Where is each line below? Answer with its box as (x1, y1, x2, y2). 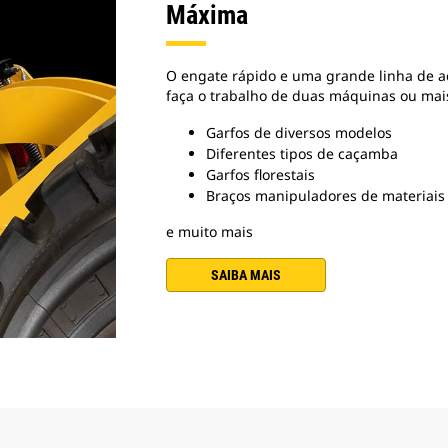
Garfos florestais (205, 165, 315, 185)
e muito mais (165, 222, 253, 242)
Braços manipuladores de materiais (205, 186, 445, 206)
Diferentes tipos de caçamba (205, 144, 398, 164)
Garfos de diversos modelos (205, 123, 392, 143)
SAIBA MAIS (210, 267, 281, 284)
